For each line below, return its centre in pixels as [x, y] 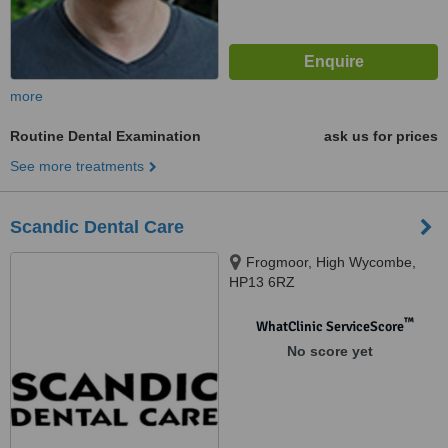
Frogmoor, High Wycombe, [331, 262]
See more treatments [77, 166]
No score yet [329, 351]
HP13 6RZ [262, 282]
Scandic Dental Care [97, 227]
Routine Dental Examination [105, 136]
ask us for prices [381, 136]
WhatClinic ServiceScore [329, 326]
